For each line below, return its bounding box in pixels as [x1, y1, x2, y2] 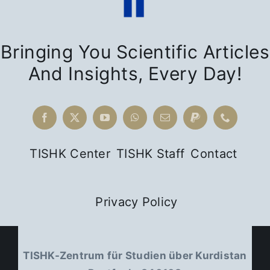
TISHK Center [30, 146, 111, 161]
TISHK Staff [116, 146, 185, 161]
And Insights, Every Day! [28, 62, 242, 84]
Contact [190, 146, 237, 161]
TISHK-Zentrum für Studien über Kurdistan [23, 249, 247, 262]
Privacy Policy [95, 194, 178, 209]
